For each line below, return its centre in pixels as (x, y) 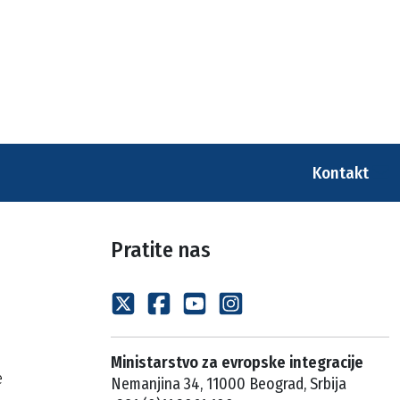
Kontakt (342, 173)
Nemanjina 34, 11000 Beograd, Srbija (229, 384)
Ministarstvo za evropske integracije (237, 362)
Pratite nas (161, 250)
